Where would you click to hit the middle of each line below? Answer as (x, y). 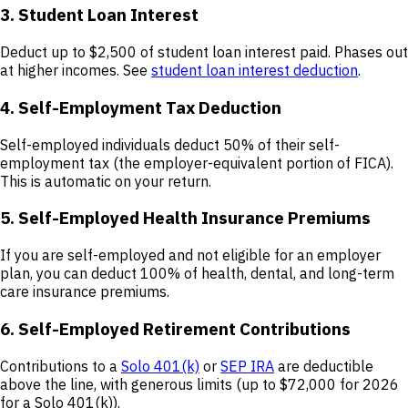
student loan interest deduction (255, 71)
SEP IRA (247, 366)
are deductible (324, 366)
